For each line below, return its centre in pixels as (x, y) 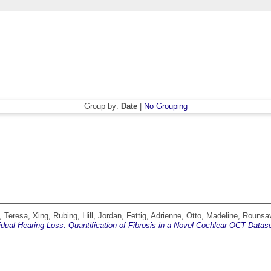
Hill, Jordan (102, 216)
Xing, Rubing (55, 216)
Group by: (102, 106)
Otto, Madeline (212, 216)
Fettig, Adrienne (154, 216)
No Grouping (165, 106)
